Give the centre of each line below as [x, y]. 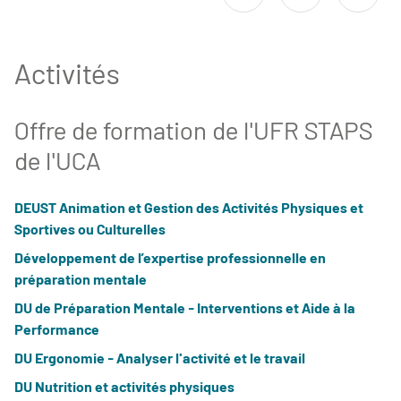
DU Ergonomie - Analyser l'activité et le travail [160, 358]
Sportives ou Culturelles [90, 229]
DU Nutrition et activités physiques [124, 386]
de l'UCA [57, 160]
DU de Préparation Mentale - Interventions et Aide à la [185, 307]
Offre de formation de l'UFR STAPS [193, 130]
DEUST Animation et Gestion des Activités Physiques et [189, 207]
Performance [57, 329]
